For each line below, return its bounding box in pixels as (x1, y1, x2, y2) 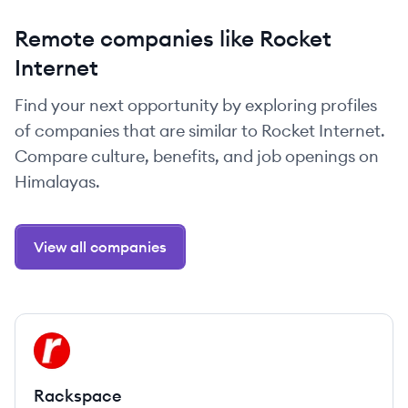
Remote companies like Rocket (15, 25, 331, 52)
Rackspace (34, 385, 122, 406)
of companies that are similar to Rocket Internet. (15, 120, 385, 141)
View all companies (34, 238, 167, 256)
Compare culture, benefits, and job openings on (15, 146, 379, 167)
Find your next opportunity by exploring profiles (15, 95, 377, 116)
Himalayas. (15, 171, 100, 192)
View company (33, 333, 134, 352)
